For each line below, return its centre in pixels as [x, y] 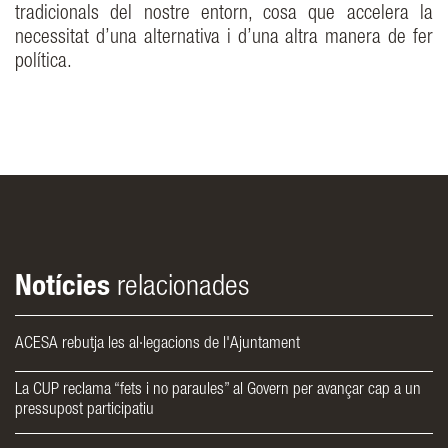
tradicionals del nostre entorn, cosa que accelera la [224, 15]
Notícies [62, 289]
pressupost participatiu [84, 411]
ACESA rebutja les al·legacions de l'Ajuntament [157, 345]
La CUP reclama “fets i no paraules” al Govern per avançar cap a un [218, 391]
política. [43, 63]
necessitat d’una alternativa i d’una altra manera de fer [224, 39]
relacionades [179, 289]
